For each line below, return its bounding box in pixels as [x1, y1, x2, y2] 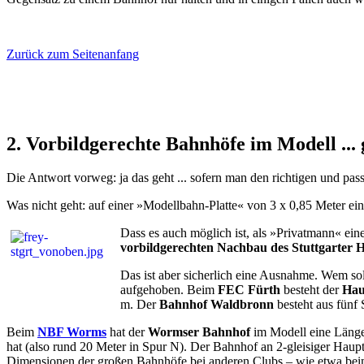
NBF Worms [37, 325, 106, 340]
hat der [106, 325, 148, 340]
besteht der [280, 283, 342, 297]
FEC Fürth [218, 283, 280, 297]
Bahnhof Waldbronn [159, 297, 277, 312]
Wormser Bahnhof [148, 325, 250, 340]
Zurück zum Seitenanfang [6, 46, 139, 61]
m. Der [120, 297, 159, 312]
